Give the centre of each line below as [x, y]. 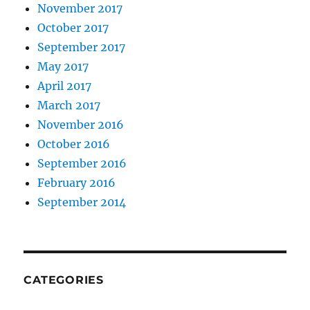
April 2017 [65, 86]
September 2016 [82, 163]
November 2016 [81, 125]
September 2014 [82, 202]
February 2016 [77, 183]
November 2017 [80, 8]
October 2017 [73, 28]
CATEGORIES [64, 280]
